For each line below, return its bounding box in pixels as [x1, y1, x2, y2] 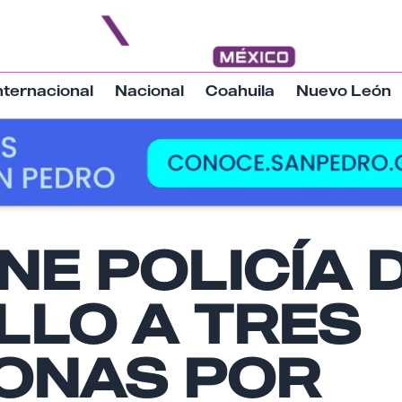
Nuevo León [295, 82, 391, 100]
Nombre [16, 253, 67, 267]
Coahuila [205, 82, 275, 100]
